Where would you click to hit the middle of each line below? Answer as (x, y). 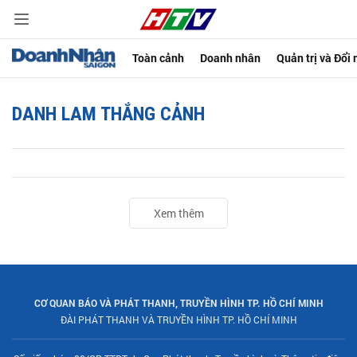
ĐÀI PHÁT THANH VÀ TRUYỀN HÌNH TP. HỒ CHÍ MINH (178, 320)
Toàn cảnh (159, 58)
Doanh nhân (231, 58)
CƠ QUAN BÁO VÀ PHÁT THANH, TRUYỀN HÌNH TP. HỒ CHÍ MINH (178, 303)
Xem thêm (178, 213)
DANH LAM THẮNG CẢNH (108, 114)
